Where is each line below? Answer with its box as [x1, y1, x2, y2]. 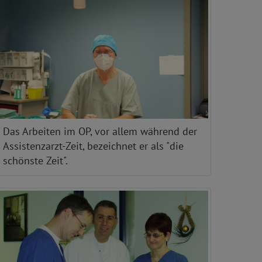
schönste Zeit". [3, 153, 68, 167]
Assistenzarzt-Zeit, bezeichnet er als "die [3, 139, 184, 153]
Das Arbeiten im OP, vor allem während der [3, 124, 197, 138]
